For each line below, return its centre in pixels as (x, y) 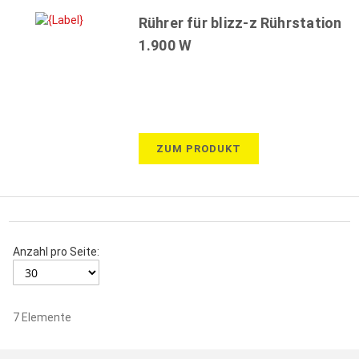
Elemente (46, 317)
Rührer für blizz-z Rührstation (240, 23)
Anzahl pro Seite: (56, 252)
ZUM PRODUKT (198, 149)
